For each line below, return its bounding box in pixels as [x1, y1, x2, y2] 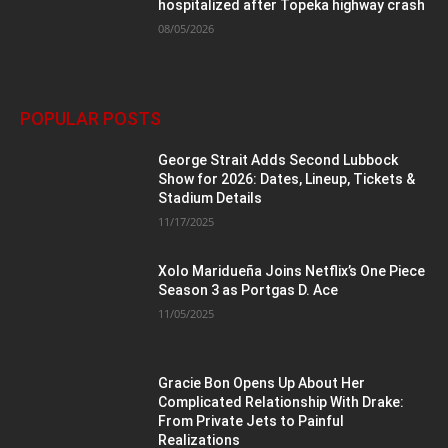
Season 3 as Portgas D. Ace [158, 282, 339, 299]
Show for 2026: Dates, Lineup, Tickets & [158, 170, 416, 187]
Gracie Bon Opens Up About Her [158, 375, 366, 392]
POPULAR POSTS [20, 107, 161, 129]
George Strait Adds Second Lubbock [158, 151, 399, 168]
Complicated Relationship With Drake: [158, 394, 405, 411]
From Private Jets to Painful [158, 413, 345, 430]
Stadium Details [158, 189, 263, 206]
